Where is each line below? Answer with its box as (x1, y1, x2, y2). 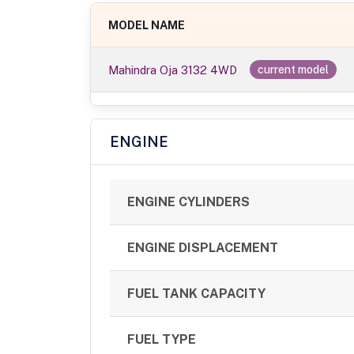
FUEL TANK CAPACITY (127, 286, 266, 302)
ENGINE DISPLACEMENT (127, 240, 279, 256)
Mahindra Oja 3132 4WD (108, 63, 238, 77)
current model (258, 63, 330, 77)
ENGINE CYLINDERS (127, 194, 250, 210)
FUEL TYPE (127, 332, 197, 348)
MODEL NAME (108, 18, 186, 32)
